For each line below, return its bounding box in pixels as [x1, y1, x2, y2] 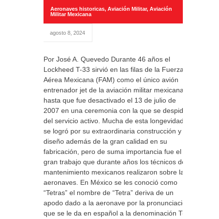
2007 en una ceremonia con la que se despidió [44, 107, 189, 114]
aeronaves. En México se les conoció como [44, 178, 177, 186]
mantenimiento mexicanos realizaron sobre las [44, 168, 188, 176]
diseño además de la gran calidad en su [44, 137, 167, 145]
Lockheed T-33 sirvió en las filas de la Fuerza [44, 66, 184, 73]
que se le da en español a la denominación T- [44, 209, 185, 217]
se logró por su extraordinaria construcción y [44, 127, 181, 135]
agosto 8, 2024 [50, 30, 85, 36]
